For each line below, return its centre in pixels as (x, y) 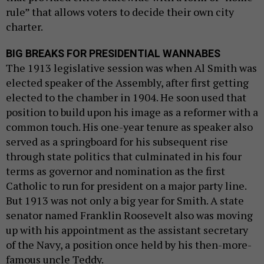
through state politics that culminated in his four (124, 156)
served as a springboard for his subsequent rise (117, 142)
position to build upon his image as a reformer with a (132, 112)
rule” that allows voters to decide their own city (120, 12)
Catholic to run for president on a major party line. (126, 186)
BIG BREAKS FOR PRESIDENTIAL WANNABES (113, 54)
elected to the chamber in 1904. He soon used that (126, 98)
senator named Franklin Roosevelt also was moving (129, 215)
